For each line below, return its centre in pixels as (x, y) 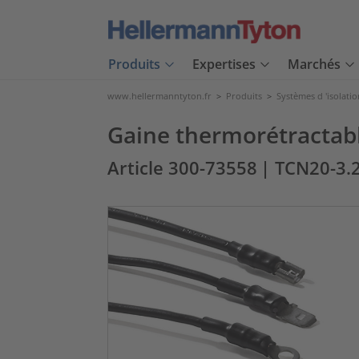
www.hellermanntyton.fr (159, 96)
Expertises (224, 65)
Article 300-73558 (182, 168)
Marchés (314, 65)
